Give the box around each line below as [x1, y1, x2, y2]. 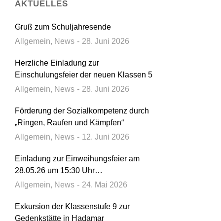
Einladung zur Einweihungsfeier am [15, 154, 140, 163]
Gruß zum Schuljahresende [15, 23, 111, 31]
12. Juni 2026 [82, 133, 129, 141]
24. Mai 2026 [82, 181, 127, 189]
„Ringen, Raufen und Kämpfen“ [15, 118, 124, 127]
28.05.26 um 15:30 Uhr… [15, 166, 103, 175]
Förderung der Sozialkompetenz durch [15, 107, 149, 115]
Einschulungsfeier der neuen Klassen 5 [15, 71, 152, 79]
